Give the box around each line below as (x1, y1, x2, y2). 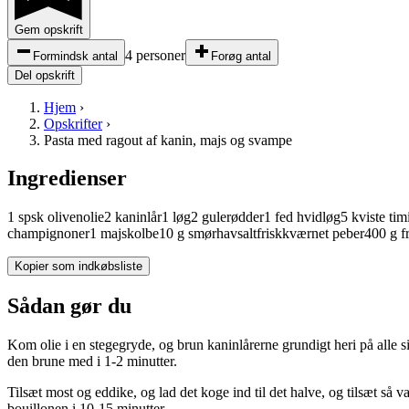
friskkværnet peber (257, 225, 364, 242)
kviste (348, 209, 385, 225)
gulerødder (202, 209, 264, 225)
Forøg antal (211, 48, 271, 63)
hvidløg (297, 209, 341, 225)
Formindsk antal (33, 48, 118, 63)
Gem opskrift (15, 22, 83, 37)
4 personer (125, 47, 185, 63)
